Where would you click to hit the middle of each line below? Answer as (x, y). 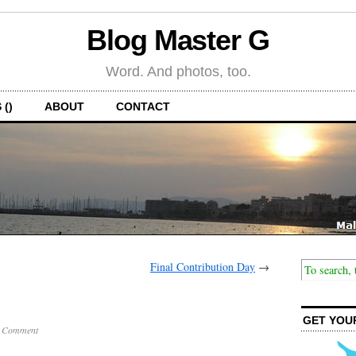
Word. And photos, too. (178, 71)
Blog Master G (178, 41)
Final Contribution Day (203, 266)
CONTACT (143, 106)
